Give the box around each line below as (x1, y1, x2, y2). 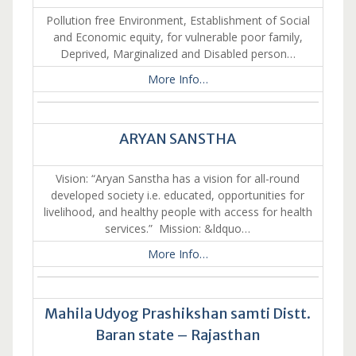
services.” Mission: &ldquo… (105, 221, 251, 236)
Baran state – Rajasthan (95, 326, 261, 344)
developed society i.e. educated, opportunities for (51, 188, 305, 203)
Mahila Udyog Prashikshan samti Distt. (44, 304, 311, 323)
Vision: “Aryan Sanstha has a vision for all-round (56, 171, 300, 186)
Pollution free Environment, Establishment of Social (45, 13, 310, 28)
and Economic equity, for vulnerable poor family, (52, 29, 303, 44)
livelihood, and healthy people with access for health (43, 204, 312, 219)
